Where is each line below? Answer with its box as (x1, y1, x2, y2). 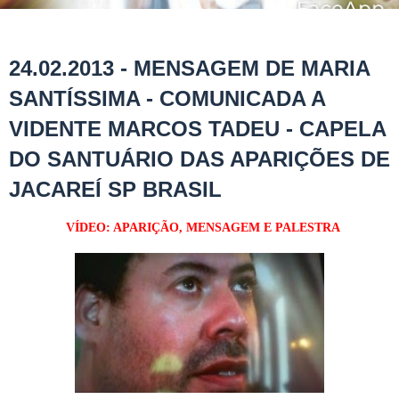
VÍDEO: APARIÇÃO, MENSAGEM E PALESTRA (59, 220, 340, 234)
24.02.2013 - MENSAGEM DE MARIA (9, 55, 370, 80)
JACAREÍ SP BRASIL (9, 176, 222, 201)
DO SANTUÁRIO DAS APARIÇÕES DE (9, 146, 390, 171)
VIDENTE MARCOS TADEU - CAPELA (9, 116, 386, 141)
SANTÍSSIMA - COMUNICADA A (9, 85, 325, 110)
